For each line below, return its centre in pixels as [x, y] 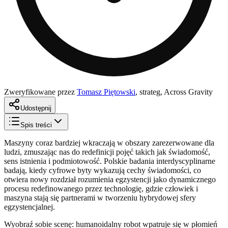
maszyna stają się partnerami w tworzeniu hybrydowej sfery [100, 197]
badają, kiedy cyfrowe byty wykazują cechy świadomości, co [103, 170]
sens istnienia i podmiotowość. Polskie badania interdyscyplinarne [110, 161]
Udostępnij [36, 108]
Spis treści [36, 125]
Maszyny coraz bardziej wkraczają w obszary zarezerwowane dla [109, 142]
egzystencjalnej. [30, 207]
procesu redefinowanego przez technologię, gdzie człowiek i [101, 188]
